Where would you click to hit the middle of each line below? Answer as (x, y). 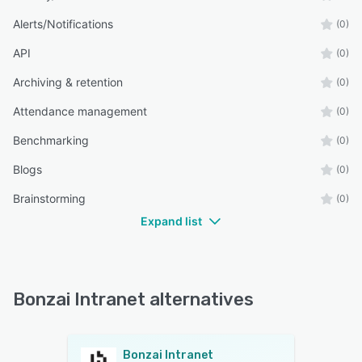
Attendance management (80, 112)
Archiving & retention (68, 82)
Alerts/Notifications (63, 24)
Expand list (171, 221)
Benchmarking (51, 141)
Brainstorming (49, 199)
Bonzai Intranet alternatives (133, 300)
